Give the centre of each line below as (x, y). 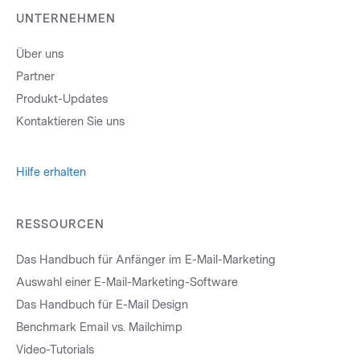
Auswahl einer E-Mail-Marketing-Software (127, 283)
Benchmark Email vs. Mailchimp (99, 328)
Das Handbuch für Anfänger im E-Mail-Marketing (146, 260)
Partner (35, 77)
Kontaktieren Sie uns (70, 122)
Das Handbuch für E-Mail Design (102, 305)
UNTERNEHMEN (66, 19)
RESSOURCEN (60, 225)
